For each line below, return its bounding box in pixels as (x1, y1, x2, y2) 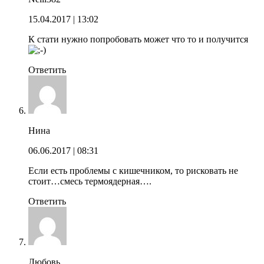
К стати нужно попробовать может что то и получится (28, 34, 248, 44)
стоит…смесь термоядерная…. (28, 176, 151, 186)
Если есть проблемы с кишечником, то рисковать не (28, 165, 238, 176)
